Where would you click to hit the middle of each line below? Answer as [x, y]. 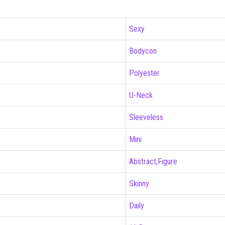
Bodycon [143, 51]
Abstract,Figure [153, 161]
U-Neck [141, 95]
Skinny [139, 183]
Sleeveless [146, 117]
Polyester [144, 73]
